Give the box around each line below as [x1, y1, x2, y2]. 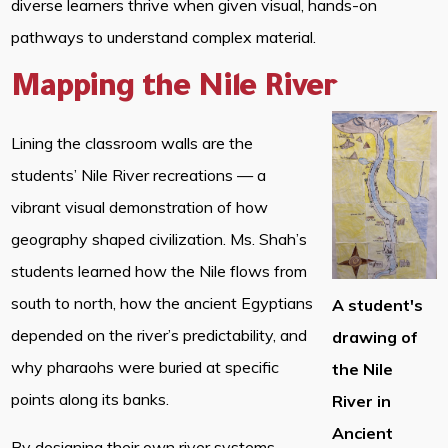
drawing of [332, 327, 419, 348]
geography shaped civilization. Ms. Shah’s [11, 229, 308, 250]
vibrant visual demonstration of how [11, 197, 269, 218]
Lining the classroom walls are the [11, 133, 254, 154]
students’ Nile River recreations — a [11, 165, 267, 186]
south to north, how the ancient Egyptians [11, 293, 314, 314]
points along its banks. [11, 389, 170, 410]
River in [332, 391, 392, 412]
